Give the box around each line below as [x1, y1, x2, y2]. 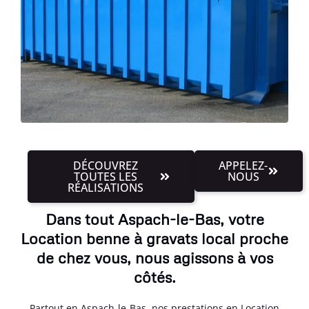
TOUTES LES [74, 168, 138, 184]
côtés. [133, 267, 176, 286]
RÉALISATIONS [68, 179, 144, 195]
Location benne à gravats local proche [21, 228, 288, 248]
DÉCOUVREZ [73, 157, 139, 173]
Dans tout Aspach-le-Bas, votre [45, 209, 264, 228]
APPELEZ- [219, 157, 268, 173]
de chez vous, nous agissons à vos [36, 248, 273, 267]
